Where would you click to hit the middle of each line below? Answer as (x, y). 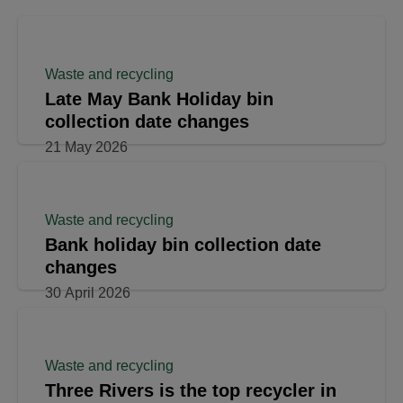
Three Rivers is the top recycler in (191, 391)
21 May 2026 (86, 148)
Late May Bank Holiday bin (159, 99)
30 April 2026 (88, 293)
